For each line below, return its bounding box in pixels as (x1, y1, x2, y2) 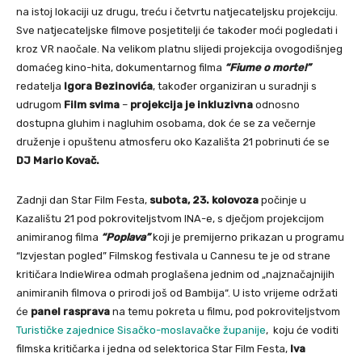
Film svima (64, 98, 120, 111)
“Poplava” (99, 230, 150, 243)
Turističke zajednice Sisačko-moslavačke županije (16, 323, 266, 336)
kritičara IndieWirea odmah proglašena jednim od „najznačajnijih (16, 267, 335, 280)
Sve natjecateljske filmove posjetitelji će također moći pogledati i (16, 23, 338, 36)
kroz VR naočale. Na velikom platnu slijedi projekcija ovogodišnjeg (16, 42, 343, 55)
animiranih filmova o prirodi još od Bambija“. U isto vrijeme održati (16, 286, 338, 299)
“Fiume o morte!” (222, 61, 311, 74)
